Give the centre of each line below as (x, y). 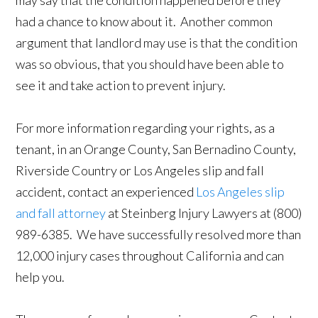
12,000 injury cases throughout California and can (150, 256)
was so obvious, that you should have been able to (150, 64)
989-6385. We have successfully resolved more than (159, 235)
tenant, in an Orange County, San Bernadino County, (156, 149)
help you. (40, 277)
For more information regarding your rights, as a (146, 128)
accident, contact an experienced (106, 192)
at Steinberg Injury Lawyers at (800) (204, 213)
